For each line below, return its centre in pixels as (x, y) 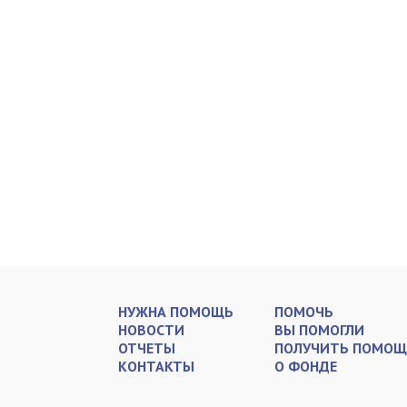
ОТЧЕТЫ (147, 348)
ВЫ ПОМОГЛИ (319, 330)
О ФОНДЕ (306, 366)
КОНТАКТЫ (156, 366)
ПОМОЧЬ (304, 312)
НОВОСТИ (151, 330)
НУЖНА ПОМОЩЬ (176, 312)
